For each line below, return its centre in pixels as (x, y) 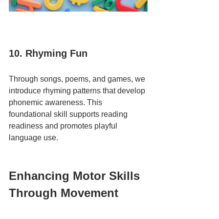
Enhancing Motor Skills (76, 176)
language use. (33, 138)
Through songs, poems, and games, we (78, 79)
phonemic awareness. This (56, 102)
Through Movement (64, 193)
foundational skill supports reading (69, 114)
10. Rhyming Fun (48, 53)
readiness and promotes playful (64, 126)
